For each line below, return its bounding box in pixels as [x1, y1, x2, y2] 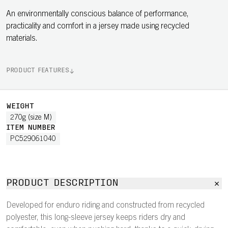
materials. [6, 35, 38, 43]
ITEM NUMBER [6, 124, 55, 132]
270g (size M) [10, 115, 52, 122]
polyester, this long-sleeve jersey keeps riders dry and [6, 214, 185, 222]
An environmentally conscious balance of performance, [6, 10, 189, 18]
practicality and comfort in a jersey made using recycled [6, 22, 189, 31]
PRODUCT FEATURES [6, 68, 69, 74]
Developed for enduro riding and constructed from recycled [6, 202, 205, 210]
